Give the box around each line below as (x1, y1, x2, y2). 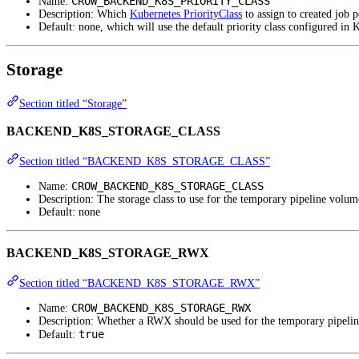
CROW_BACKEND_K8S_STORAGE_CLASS (71, 179, 264, 193)
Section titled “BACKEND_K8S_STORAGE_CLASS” (19, 155, 270, 168)
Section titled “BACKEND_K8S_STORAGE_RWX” (19, 277, 260, 290)
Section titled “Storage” (19, 97, 127, 110)
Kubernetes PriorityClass (130, 7, 242, 20)
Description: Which (38, 7, 130, 20)
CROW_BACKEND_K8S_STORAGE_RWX (71, 301, 251, 315)
